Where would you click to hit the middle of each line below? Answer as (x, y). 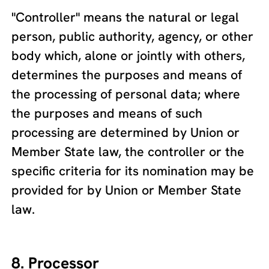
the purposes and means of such (107, 113)
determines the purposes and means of (127, 75)
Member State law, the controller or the (128, 152)
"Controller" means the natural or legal (125, 17)
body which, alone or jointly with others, (128, 56)
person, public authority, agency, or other (133, 37)
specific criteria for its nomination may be (133, 171)
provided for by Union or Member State (127, 190)
